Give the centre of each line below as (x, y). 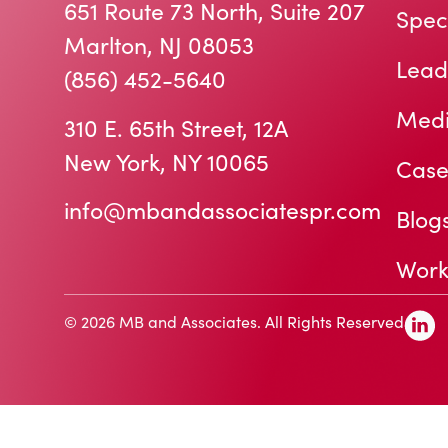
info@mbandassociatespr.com (222, 210)
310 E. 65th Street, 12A (175, 127)
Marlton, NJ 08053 (158, 45)
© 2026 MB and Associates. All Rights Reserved (233, 322)
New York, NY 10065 (166, 161)
